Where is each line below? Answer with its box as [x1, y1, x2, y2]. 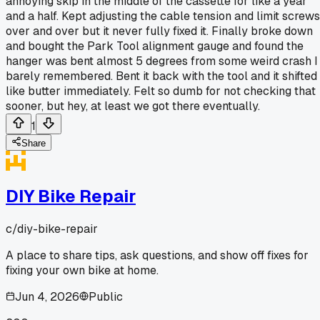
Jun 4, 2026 [15, 289, 79, 304]
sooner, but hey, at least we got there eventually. [6, 98, 260, 114]
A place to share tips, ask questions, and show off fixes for [6, 247, 309, 263]
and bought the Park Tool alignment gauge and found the [6, 38, 304, 54]
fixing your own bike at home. [6, 262, 159, 278]
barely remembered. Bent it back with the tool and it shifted [6, 68, 317, 84]
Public [89, 289, 123, 304]
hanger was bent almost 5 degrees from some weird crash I [6, 53, 318, 69]
